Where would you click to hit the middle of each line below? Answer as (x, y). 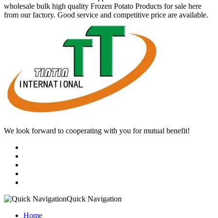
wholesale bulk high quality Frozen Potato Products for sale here (103, 6)
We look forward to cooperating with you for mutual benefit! (97, 130)
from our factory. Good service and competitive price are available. (106, 15)
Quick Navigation (94, 199)
